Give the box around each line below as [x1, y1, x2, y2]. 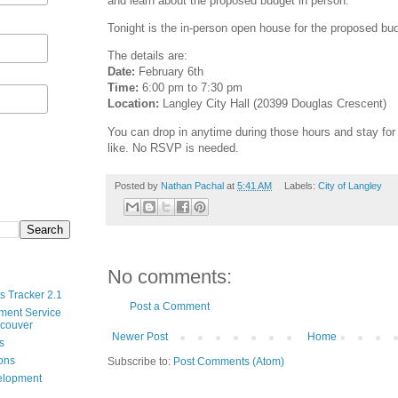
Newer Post [112, 330, 168, 344]
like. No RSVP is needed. [107, 140, 239, 155]
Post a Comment [130, 300, 210, 314]
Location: [107, 97, 159, 111]
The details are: [107, 49, 187, 63]
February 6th [135, 65, 203, 79]
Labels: [283, 179, 318, 191]
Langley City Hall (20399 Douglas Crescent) [159, 97, 386, 111]
